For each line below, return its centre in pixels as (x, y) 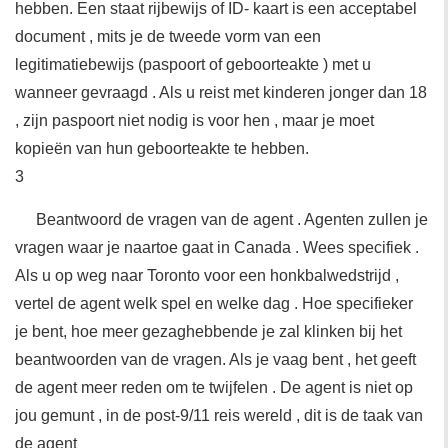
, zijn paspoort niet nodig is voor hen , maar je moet (194, 120)
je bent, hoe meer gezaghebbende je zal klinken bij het (208, 331)
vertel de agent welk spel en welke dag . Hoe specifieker (214, 303)
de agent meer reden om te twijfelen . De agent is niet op (214, 387)
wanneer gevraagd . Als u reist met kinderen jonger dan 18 (221, 92)
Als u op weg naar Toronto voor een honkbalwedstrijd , (207, 275)
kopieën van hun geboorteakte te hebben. (162, 148)
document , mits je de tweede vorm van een (168, 36)
